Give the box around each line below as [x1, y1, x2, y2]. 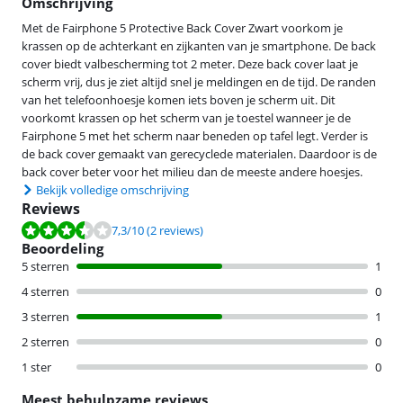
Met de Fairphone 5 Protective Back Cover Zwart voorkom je [22, 20, 343, 37]
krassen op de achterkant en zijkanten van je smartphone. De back [22, 38, 376, 55]
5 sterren [22, 258, 69, 275]
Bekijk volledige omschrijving [36, 182, 189, 199]
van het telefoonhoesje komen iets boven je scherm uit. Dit [22, 92, 336, 109]
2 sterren [22, 334, 69, 351]
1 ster [22, 359, 51, 376]
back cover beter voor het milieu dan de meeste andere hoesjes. [22, 164, 363, 181]
